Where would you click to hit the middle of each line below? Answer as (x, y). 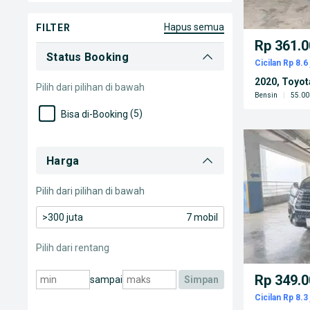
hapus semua (197, 27)
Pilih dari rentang (73, 248)
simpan (204, 280)
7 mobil (202, 217)
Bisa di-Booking (94, 114)
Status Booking (88, 57)
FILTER (53, 27)
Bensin (266, 95)
